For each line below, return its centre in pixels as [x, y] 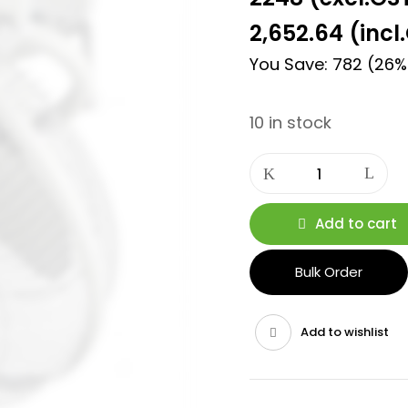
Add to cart [356, 224]
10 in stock [291, 122]
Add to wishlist [345, 332]
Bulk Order [329, 272]
